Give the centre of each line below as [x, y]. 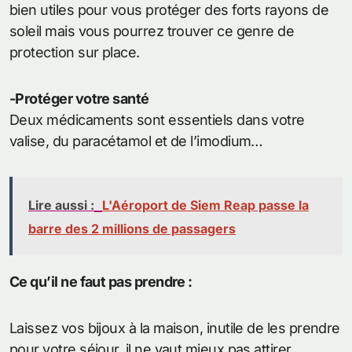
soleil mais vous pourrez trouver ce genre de [152, 31]
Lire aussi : [61, 205]
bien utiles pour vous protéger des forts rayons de [169, 10]
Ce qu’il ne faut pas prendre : [101, 282]
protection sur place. [75, 53]
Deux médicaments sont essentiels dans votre [157, 120]
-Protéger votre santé [79, 99]
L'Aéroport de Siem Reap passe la [205, 205]
